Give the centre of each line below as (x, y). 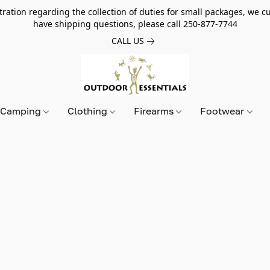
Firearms (155, 111)
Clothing (89, 111)
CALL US (127, 41)
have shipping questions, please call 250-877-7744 (135, 24)
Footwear (224, 111)
